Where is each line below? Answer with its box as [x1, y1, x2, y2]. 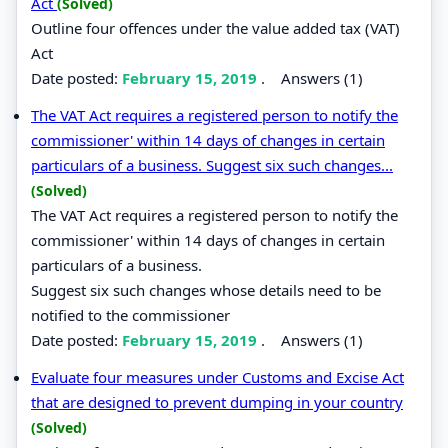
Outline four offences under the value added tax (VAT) [31, 17, 400, 38]
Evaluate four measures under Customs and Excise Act [31, 366, 404, 387]
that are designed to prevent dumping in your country [31, 391, 403, 412]
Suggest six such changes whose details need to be [31, 279, 381, 300]
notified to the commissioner [31, 304, 230, 325]
